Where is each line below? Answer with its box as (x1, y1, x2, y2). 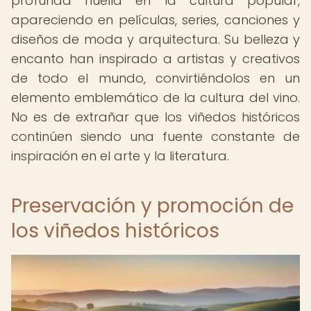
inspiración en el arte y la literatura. (11, 147, 229, 165)
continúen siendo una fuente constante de (11, 128, 300, 145)
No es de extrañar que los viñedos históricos (11, 108, 300, 126)
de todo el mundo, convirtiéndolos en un (11, 69, 300, 87)
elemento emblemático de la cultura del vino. (11, 89, 300, 106)
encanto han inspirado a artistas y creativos (11, 50, 300, 67)
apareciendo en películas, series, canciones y (11, 11, 300, 28)
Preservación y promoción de (11, 192, 294, 219)
